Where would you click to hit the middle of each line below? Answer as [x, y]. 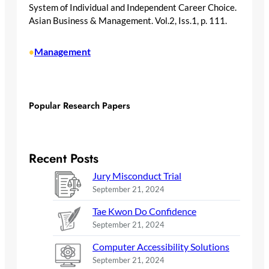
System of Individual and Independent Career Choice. [133, 7]
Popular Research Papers [80, 106]
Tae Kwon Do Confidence [144, 211]
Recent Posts [64, 158]
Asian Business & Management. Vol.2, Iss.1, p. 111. [128, 20]
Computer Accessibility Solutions [161, 246]
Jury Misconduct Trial [137, 175]
